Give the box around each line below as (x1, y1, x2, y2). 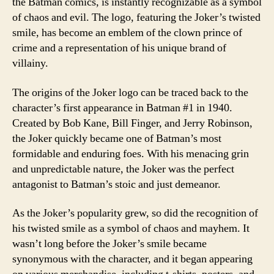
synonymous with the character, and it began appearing (12, 252, 253, 266)
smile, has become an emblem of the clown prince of (12, 26, 242, 40)
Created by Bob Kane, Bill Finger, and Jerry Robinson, (12, 116, 253, 130)
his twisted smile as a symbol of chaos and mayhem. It (12, 221, 250, 235)
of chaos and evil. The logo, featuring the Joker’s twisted (12, 10, 261, 24)
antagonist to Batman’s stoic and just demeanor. (12, 177, 221, 191)
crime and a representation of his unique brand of (12, 41, 226, 55)
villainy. (12, 56, 48, 70)
